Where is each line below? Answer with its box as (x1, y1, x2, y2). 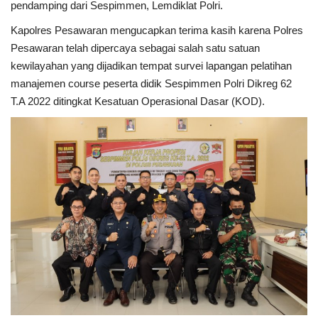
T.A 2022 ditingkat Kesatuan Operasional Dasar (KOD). (11, 95, 265, 108)
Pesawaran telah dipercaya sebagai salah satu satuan (11, 42, 260, 55)
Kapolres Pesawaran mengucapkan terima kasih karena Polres (11, 24, 303, 37)
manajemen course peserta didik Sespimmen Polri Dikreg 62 (11, 77, 292, 90)
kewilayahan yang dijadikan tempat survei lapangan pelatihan (11, 60, 292, 72)
